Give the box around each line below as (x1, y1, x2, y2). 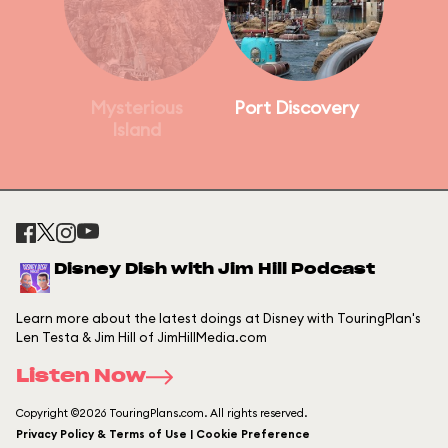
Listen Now (16, 368, 146, 386)
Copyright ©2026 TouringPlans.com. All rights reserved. (16, 406, 307, 420)
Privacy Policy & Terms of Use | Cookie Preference (16, 427, 310, 441)
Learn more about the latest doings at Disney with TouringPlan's (16, 310, 421, 326)
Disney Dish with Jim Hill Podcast (54, 262, 375, 277)
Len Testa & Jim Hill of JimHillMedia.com (16, 329, 267, 345)
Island (111, 118, 161, 141)
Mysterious (89, 96, 183, 119)
